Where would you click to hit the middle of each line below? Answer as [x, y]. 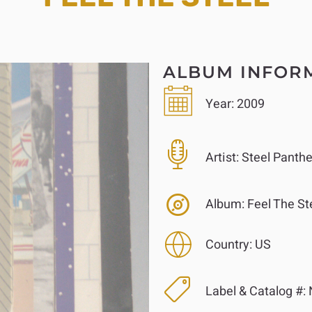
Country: [228, 244]
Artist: [222, 157]
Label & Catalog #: [255, 292]
